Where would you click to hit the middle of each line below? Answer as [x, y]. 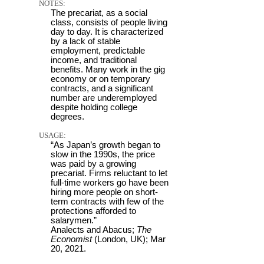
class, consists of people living [109, 22]
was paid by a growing [93, 164]
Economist [71, 239]
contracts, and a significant [102, 88]
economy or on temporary [100, 79]
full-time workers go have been [110, 182]
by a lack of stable [85, 41]
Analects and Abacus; [94, 230]
